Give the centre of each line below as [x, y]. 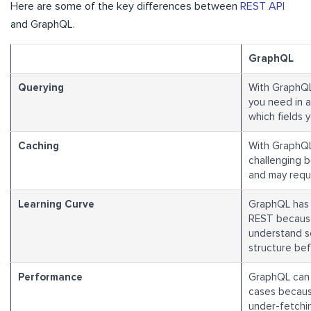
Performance [50, 278]
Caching [39, 146]
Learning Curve [56, 205]
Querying [41, 88]
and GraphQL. [43, 25]
